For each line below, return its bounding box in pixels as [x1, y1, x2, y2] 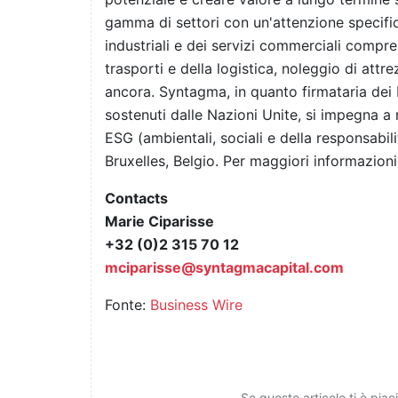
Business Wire [150, 296, 243, 314]
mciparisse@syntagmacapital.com [105, 259, 344, 277]
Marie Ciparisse [105, 212, 214, 231]
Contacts [105, 189, 168, 208]
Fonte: [105, 296, 150, 314]
